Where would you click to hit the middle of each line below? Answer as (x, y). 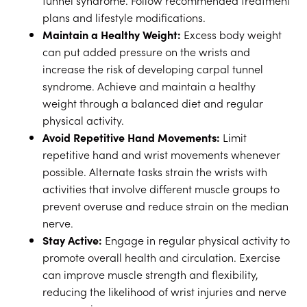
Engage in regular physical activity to (196, 240)
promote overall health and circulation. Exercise (162, 257)
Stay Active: (73, 240)
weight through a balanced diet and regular (153, 103)
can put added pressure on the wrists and (147, 51)
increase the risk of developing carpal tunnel (153, 69)
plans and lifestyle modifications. (124, 17)
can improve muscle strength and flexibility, (151, 274)
